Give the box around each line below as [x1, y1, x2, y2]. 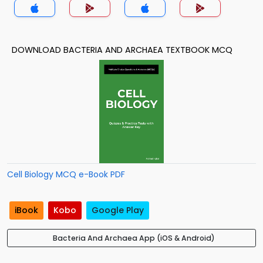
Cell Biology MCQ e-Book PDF [7, 168, 125, 180]
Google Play [92, 204, 144, 217]
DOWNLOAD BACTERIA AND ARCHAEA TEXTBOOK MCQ [12, 44, 232, 56]
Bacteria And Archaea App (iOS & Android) [53, 233, 215, 244]
